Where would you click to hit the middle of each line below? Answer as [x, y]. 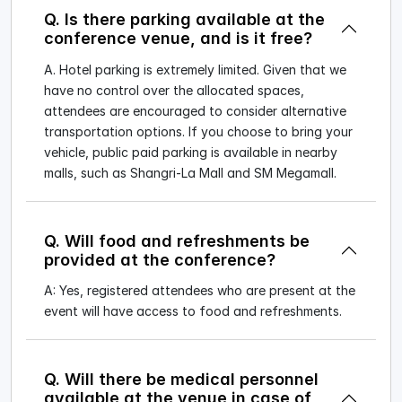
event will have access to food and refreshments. [193, 311]
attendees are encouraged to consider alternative [195, 110]
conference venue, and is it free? [178, 38]
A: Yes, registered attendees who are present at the [200, 291]
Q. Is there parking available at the [184, 19]
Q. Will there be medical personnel [181, 380]
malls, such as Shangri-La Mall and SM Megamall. [190, 172]
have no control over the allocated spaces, [174, 90]
